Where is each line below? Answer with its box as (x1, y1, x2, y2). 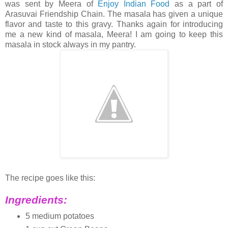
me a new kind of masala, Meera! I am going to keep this (5, 30, 223, 39)
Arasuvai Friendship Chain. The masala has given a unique (5, 9, 223, 18)
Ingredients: (5, 193, 67, 206)
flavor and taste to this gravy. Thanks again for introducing (5, 19, 223, 28)
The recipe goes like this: (5, 173, 95, 182)
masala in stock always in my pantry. (5, 40, 136, 49)
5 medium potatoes (25, 211, 94, 220)
